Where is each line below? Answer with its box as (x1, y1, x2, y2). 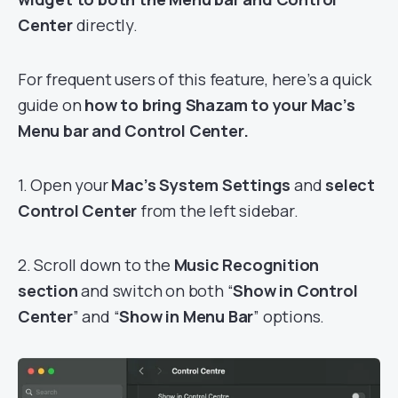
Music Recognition (173, 253, 320, 275)
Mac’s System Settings (111, 173, 291, 195)
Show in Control (233, 279, 358, 301)
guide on (18, 93, 85, 115)
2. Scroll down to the (18, 253, 174, 275)
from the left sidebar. (137, 199, 298, 221)
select (325, 173, 376, 195)
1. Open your (18, 173, 112, 195)
